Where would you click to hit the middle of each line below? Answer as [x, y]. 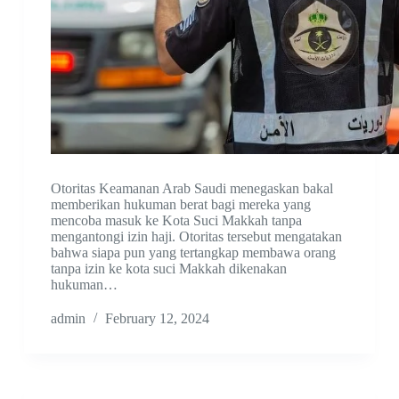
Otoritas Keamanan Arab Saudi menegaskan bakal [191, 189]
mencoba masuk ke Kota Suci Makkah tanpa [176, 221]
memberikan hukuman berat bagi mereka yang [180, 205]
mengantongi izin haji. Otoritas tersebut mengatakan [196, 237]
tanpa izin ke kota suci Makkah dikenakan [168, 269]
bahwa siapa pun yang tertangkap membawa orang [193, 253]
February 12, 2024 [157, 319]
